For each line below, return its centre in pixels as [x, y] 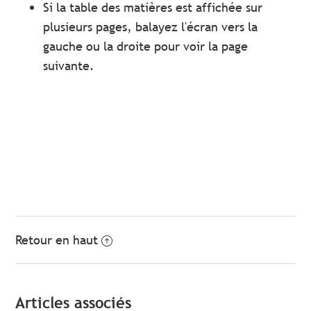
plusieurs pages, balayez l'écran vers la [151, 26]
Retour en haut [57, 239]
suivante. [69, 65]
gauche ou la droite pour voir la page [146, 46]
